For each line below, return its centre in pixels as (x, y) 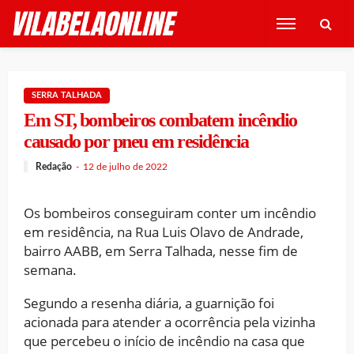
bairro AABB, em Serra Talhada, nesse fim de (161, 250)
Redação (54, 166)
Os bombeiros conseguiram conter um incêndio (170, 213)
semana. (50, 269)
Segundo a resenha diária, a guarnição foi (149, 303)
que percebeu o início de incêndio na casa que (164, 341)
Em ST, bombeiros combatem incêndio (161, 120)
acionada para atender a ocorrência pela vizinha (169, 322)
